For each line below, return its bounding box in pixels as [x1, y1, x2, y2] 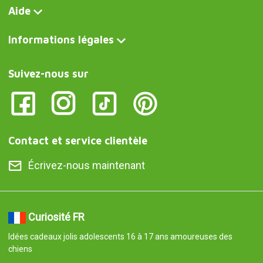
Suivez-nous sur [8, 68, 89, 80]
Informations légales [8, 33, 114, 46]
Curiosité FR [28, 211, 85, 224]
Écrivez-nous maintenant [28, 159, 145, 172]
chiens [8, 244, 32, 254]
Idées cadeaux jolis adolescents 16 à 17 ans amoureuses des [8, 232, 232, 242]
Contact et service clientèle [8, 134, 147, 147]
